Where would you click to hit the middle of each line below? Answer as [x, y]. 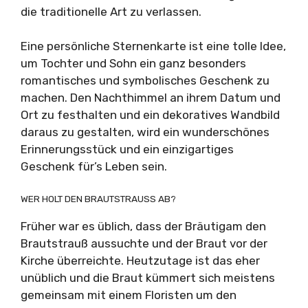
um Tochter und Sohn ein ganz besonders [133, 63]
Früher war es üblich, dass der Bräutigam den [143, 226]
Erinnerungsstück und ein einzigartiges [127, 149]
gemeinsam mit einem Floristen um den [129, 295]
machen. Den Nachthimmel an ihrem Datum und [151, 98]
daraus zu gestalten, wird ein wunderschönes [145, 132]
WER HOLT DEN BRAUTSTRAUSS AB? [98, 198]
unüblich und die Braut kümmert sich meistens [148, 277]
